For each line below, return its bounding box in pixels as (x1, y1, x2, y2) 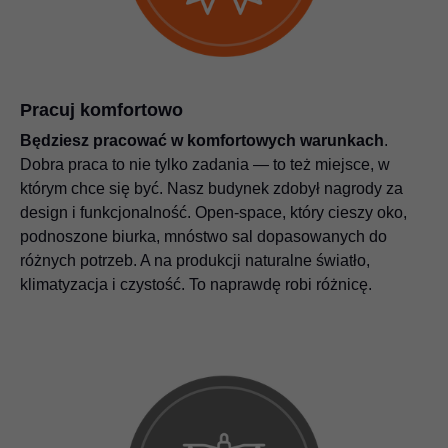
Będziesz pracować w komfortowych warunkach (20, 131, 384, 149)
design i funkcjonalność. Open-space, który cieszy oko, (20, 203, 407, 221)
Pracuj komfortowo (20, 99, 183, 120)
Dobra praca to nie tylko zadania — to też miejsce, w (20, 155, 390, 173)
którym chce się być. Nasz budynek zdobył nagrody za (20, 179, 403, 197)
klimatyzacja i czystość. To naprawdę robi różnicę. (20, 275, 372, 293)
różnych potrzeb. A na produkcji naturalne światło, (20, 251, 370, 269)
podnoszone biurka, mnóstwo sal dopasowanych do (20, 227, 387, 245)
